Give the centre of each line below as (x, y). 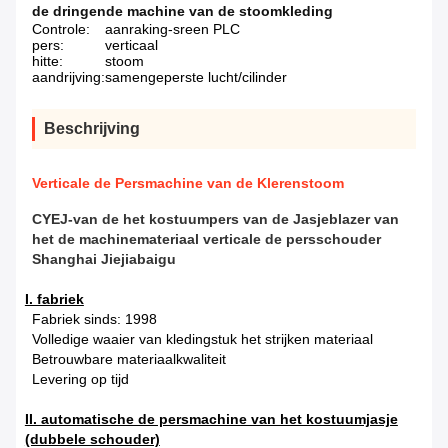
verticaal (131, 45)
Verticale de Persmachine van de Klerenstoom (188, 183)
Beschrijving (92, 129)
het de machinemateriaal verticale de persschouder (206, 239)
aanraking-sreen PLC (172, 29)
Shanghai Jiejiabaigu (104, 259)
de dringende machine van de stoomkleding (182, 11)
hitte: (47, 61)
